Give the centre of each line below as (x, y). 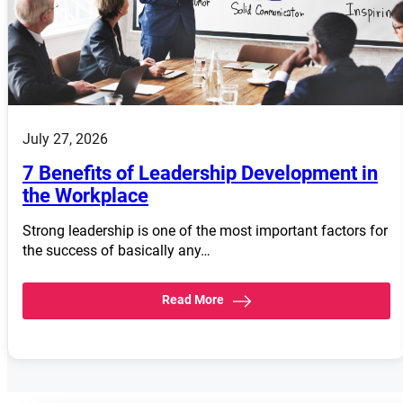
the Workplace (85, 196)
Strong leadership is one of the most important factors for (205, 231)
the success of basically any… (116, 251)
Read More (193, 300)
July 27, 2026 (65, 139)
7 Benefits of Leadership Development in (200, 174)
